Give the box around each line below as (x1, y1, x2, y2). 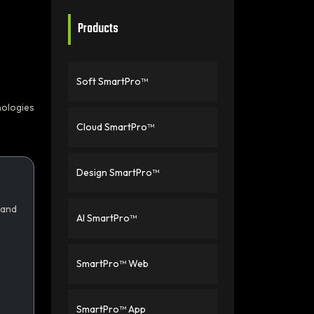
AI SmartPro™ (76, 212, 137, 224)
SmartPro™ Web (76, 257, 149, 270)
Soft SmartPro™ (76, 75, 148, 88)
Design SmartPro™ (76, 166, 159, 179)
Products (78, 19, 118, 39)
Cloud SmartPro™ (76, 121, 154, 133)
